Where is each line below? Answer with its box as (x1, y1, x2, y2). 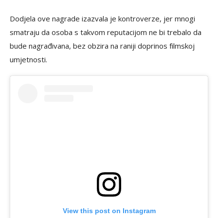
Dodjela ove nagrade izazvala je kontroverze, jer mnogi (10, 14, 195, 24)
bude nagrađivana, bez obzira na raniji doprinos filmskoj (10, 41, 195, 51)
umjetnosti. (10, 54, 47, 65)
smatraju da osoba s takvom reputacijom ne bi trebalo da (10, 27, 201, 37)
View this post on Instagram (62, 207, 156, 215)
